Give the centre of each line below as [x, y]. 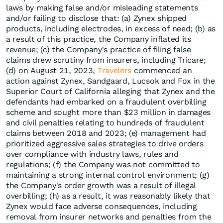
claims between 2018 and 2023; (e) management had [106, 133]
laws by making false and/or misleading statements [102, 8]
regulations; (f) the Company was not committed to [103, 165]
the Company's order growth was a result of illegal [101, 186]
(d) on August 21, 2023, [52, 71]
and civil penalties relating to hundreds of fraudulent [105, 123]
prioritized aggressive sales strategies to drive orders [105, 144]
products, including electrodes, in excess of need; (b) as [111, 29]
